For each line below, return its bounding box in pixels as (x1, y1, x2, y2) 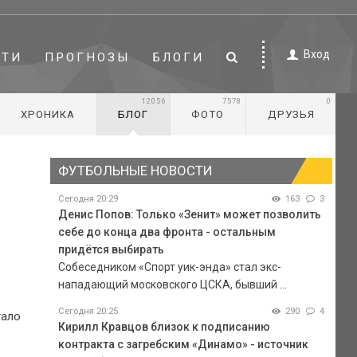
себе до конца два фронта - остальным (57, 225, 276, 238)
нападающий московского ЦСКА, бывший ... (57, 277, 287, 291)
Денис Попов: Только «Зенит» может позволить (57, 207, 321, 221)
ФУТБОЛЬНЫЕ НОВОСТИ (57, 163, 212, 178)
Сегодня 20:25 (57, 305, 118, 316)
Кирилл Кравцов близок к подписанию (57, 320, 270, 333)
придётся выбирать (57, 242, 164, 256)
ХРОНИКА (20, 108, 75, 120)
